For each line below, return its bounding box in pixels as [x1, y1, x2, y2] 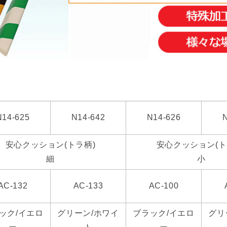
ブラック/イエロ [133, 209, 195, 218]
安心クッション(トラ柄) [5, 140, 96, 149]
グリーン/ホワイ [57, 209, 119, 218]
